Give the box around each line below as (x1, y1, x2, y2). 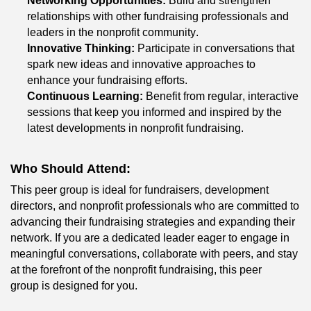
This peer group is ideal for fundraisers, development (10, 183, 269, 196)
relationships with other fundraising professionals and (27, 10, 289, 22)
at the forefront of (10, 263, 95, 276)
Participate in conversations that (135, 42, 294, 54)
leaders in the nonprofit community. (27, 26, 199, 38)
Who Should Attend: (10, 161, 131, 176)
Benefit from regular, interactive (143, 90, 299, 102)
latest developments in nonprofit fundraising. (27, 121, 244, 134)
